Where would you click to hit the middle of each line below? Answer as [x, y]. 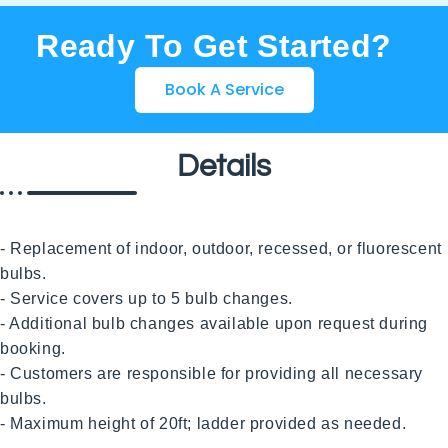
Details [224, 166]
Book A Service [224, 90]
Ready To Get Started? [214, 46]
